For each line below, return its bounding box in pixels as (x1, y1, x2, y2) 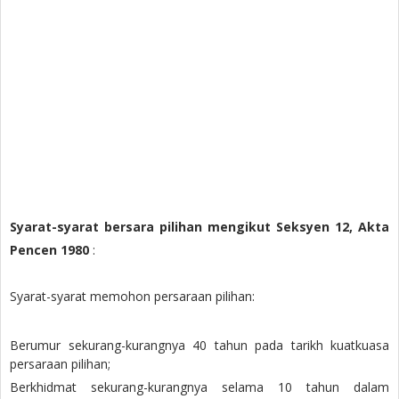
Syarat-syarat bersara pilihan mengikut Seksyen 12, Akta (10, 217, 389, 235)
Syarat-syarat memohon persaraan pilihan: (10, 287, 255, 305)
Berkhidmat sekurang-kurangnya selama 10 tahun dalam (10, 378, 389, 395)
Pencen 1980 (10, 240, 89, 258)
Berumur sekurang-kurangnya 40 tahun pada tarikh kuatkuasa (10, 336, 389, 354)
